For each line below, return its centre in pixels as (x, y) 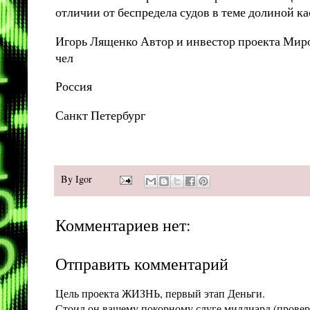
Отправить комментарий (142, 263)
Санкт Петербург (100, 115)
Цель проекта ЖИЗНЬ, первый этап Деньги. (160, 293)
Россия (74, 86)
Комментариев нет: (123, 225)
